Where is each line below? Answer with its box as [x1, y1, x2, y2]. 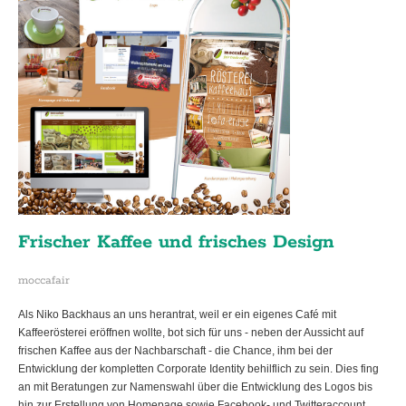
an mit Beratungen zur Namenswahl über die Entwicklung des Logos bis [18, 381, 372, 394]
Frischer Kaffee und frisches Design [18, 230, 334, 255]
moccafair [18, 274, 70, 288]
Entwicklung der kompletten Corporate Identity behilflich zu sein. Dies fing [18, 362, 379, 376]
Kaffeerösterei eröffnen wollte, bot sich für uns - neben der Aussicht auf [18, 326, 363, 340]
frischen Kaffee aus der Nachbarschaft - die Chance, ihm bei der [18, 344, 333, 358]
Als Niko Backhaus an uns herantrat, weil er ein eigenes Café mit [18, 308, 336, 322]
